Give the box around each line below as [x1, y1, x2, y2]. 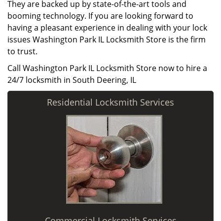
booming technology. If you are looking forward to [7, 10, 193, 21]
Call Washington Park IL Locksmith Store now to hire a [7, 63, 207, 74]
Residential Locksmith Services [47, 96, 174, 108]
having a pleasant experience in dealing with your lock [7, 22, 207, 33]
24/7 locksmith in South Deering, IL [7, 74, 136, 85]
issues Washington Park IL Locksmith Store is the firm [7, 34, 206, 45]
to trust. [7, 46, 37, 57]
